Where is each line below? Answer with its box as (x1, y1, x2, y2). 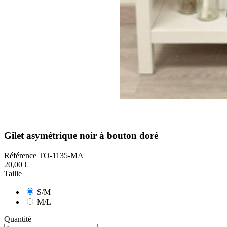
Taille (4, 169, 22, 178)
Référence (4, 150, 39, 160)
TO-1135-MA (39, 150, 84, 160)
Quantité (4, 214, 31, 223)
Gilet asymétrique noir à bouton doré (4, 130, 158, 141)
